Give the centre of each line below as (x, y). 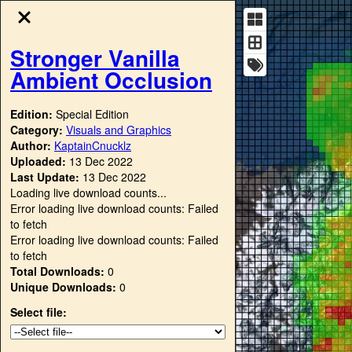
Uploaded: (38, 161)
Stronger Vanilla (95, 57)
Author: (32, 145)
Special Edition (92, 114)
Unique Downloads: (63, 286)
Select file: (38, 312)
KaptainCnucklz (93, 145)
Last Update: (45, 176)
